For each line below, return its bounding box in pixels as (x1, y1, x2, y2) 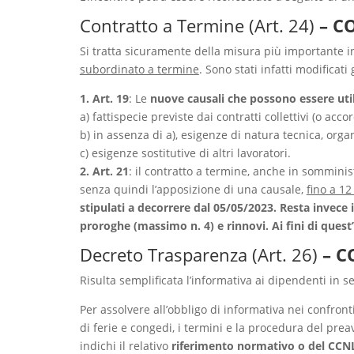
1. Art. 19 (79, 90, 129, 106)
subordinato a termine (79, 61, 199, 77)
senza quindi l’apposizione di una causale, (79, 181, 307, 197)
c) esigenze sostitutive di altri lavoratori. (79, 145, 291, 160)
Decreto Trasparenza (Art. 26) (79, 242, 318, 266)
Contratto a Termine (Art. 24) (79, 13, 314, 37)
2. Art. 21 (79, 163, 129, 179)
